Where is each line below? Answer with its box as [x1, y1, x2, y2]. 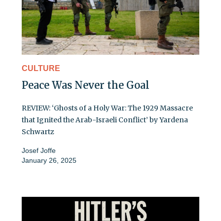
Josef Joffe [22, 146, 56, 154]
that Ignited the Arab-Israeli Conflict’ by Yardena [22, 115, 188, 124]
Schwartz [22, 127, 54, 136]
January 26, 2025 [22, 156, 76, 164]
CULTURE [22, 64, 60, 73]
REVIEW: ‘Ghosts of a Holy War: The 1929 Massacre [22, 103, 193, 112]
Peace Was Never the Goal [22, 78, 149, 91]
